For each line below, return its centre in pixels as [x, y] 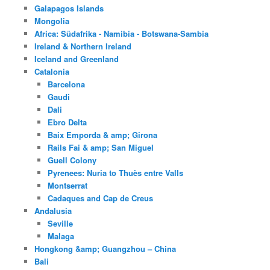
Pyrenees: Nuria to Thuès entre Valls [116, 173]
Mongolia [52, 21]
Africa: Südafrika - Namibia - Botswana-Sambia [121, 34]
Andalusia [53, 211]
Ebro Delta [67, 122]
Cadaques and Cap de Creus [101, 198]
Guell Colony [72, 160]
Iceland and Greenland [76, 59]
